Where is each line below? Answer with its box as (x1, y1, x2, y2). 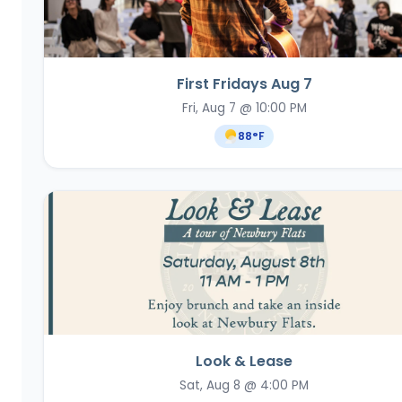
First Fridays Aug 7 (176, 73, 312, 94)
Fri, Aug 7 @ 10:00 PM (181, 100, 307, 118)
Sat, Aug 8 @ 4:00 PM (179, 377, 309, 395)
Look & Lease (196, 350, 293, 371)
